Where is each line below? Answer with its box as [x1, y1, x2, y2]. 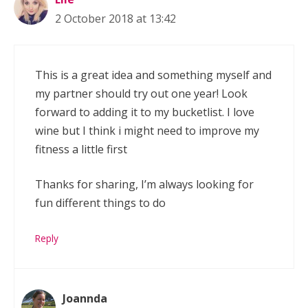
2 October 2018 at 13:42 [55, 11, 176, 27]
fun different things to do [35, 195, 166, 211]
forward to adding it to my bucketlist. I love [35, 104, 254, 120]
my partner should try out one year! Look [35, 86, 247, 102]
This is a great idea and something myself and [35, 67, 272, 83]
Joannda [63, 291, 107, 307]
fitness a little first [35, 142, 127, 157]
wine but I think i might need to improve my [35, 123, 259, 139]
